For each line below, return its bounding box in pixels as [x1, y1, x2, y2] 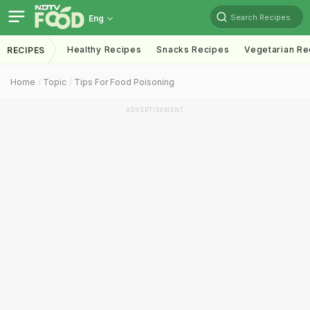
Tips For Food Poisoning [74, 77, 174, 87]
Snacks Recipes [156, 44, 230, 55]
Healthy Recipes [66, 44, 142, 55]
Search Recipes [230, 12, 291, 22]
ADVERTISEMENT [126, 107, 184, 113]
